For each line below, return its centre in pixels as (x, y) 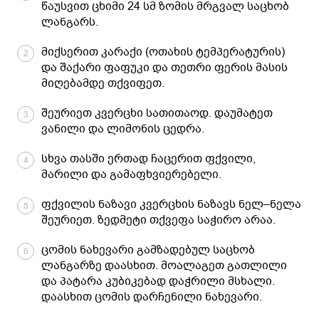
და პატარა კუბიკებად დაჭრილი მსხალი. (158, 281)
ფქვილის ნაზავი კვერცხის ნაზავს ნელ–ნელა (172, 204)
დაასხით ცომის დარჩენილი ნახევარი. (152, 297)
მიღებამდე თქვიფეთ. (103, 83)
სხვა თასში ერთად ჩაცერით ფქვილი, (149, 158)
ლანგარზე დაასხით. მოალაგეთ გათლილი (164, 265)
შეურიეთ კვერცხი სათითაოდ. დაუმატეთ (157, 113)
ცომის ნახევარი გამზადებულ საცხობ (148, 250)
